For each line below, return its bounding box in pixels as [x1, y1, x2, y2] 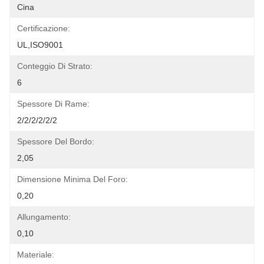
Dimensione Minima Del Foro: [17, 174, 128, 184]
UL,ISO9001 [17, 40, 63, 49]
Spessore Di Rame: [17, 99, 90, 108]
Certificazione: [17, 24, 70, 33]
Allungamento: [17, 212, 71, 222]
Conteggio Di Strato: [17, 61, 93, 71]
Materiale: [17, 250, 54, 259]
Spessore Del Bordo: [17, 137, 94, 146]
